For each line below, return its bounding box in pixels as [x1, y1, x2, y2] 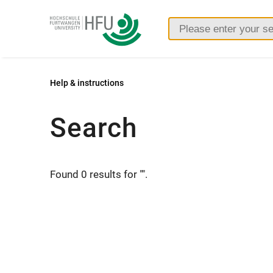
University [49, 31, 94, 43]
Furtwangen [49, 13, 104, 26]
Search [50, 112, 137, 144]
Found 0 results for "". [50, 168, 147, 180]
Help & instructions [50, 77, 124, 88]
